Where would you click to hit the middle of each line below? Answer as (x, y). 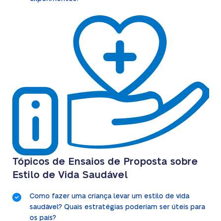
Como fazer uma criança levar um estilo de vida (109, 197)
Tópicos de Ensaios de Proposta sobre (105, 162)
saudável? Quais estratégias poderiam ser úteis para (117, 207)
